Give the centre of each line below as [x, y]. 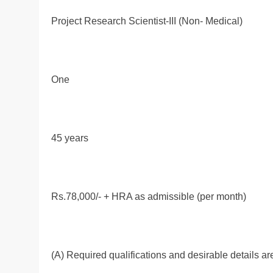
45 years [70, 138]
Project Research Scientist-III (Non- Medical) [147, 21]
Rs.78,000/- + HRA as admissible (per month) [149, 196]
